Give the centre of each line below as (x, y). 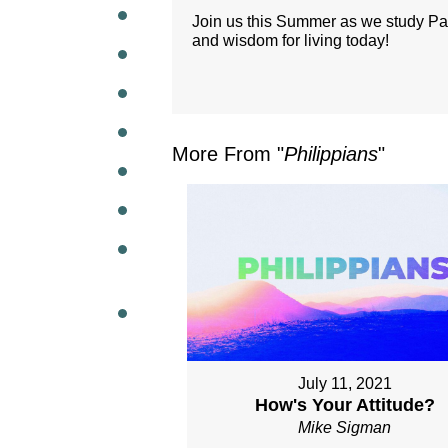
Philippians (331, 154)
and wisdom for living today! (290, 40)
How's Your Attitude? (344, 405)
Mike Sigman (345, 428)
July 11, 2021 (344, 384)
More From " (228, 154)
